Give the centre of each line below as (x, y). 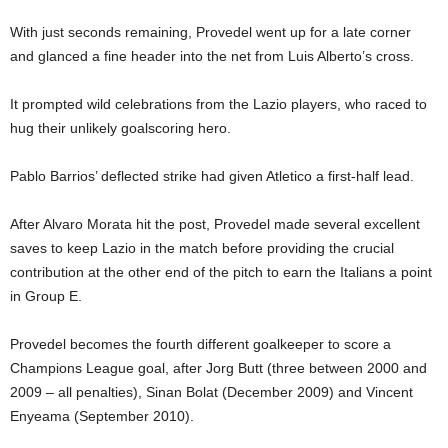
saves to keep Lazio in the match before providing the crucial (202, 248)
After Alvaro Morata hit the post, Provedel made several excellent (215, 224)
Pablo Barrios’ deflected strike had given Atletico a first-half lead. (212, 176)
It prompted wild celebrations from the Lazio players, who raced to (218, 104)
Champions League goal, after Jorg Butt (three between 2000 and (218, 368)
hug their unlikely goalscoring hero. (120, 128)
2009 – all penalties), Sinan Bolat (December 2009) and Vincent (211, 392)
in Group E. (46, 296)
